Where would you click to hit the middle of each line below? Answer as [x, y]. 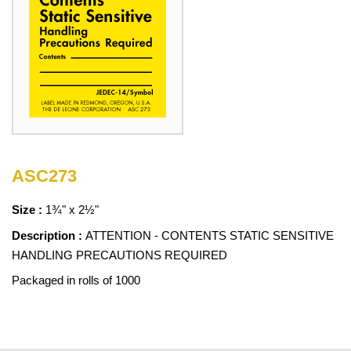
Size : [29, 210]
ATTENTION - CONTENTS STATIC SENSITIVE [210, 236]
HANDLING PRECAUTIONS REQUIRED [119, 255]
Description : [49, 236]
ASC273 [44, 176]
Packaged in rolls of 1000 [76, 280]
